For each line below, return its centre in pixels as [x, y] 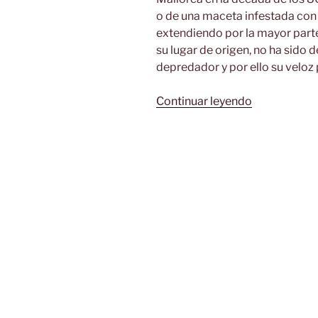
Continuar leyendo [204, 101]
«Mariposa [279, 100]
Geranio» [275, 135]
